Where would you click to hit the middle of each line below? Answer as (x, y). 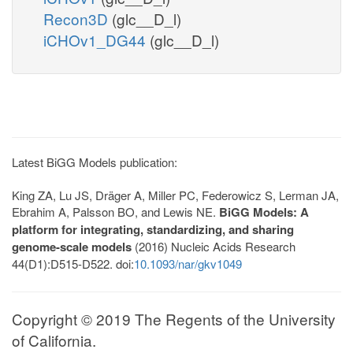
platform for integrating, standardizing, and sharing (153, 229)
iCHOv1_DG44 (97, 39)
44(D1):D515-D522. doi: (73, 263)
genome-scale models (72, 246)
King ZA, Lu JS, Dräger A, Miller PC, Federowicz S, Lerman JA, (175, 195)
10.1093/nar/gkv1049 (188, 263)
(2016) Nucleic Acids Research (214, 246)
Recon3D (78, 18)
